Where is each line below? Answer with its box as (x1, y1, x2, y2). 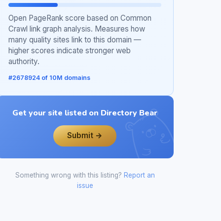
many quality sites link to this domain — (8, 35, 141, 45)
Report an (123, 171, 155, 179)
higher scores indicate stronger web (8, 46, 131, 56)
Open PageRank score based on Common (8, 13, 151, 23)
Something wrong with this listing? (15, 171, 124, 179)
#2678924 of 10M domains (8, 74, 90, 82)
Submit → (67, 131, 103, 141)
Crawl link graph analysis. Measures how (8, 24, 145, 34)
